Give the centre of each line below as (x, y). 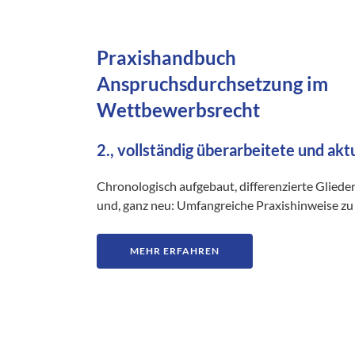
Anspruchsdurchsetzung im (213, 84)
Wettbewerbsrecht (179, 110)
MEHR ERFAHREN (175, 251)
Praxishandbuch (167, 58)
